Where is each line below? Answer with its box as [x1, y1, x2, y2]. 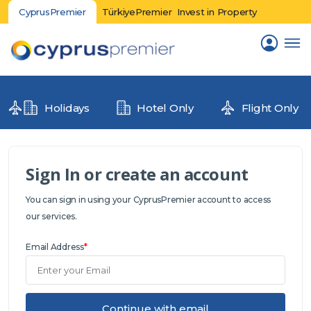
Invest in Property [177, 6, 257, 17]
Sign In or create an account [26, 162, 249, 185]
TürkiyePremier [101, 6, 172, 17]
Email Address [26, 242, 84, 252]
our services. [26, 211, 77, 221]
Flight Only [238, 101, 299, 115]
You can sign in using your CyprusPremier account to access [26, 194, 271, 205]
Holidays [42, 101, 90, 115]
